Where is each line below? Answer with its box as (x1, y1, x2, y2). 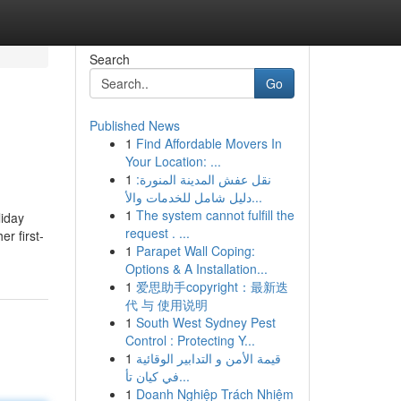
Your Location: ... (124, 152, 221, 170)
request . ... (124, 224, 190, 242)
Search (89, 50, 130, 68)
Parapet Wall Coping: (135, 242, 255, 260)
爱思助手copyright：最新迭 (135, 277, 288, 295)
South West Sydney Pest (135, 313, 276, 331)
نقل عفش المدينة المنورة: (135, 170, 271, 188)
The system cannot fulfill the (135, 206, 294, 224)
